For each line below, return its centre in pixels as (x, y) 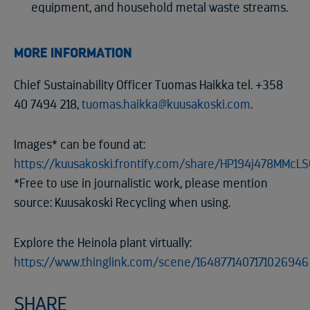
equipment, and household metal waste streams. (159, 8)
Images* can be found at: (80, 145)
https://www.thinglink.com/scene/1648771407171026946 (161, 263)
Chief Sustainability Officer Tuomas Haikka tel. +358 (148, 85)
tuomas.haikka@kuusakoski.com (166, 105)
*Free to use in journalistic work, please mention (141, 184)
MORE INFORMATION (73, 53)
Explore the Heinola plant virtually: (103, 243)
